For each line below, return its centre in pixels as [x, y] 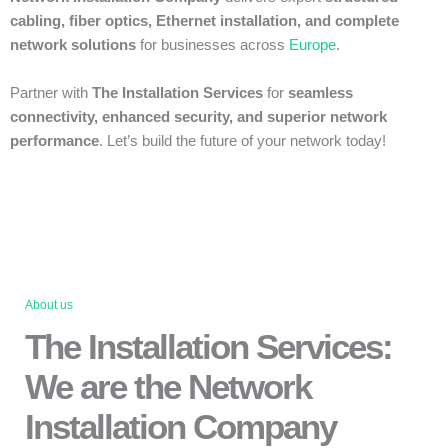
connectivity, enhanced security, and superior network [198, 117]
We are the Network [168, 387]
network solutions [73, 45]
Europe [312, 45]
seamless [320, 93]
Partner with [51, 93]
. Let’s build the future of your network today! [242, 141]
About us [49, 305]
